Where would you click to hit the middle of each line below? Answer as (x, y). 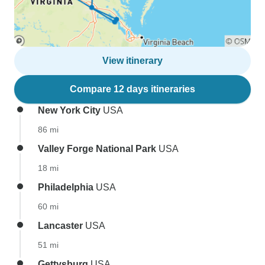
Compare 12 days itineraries (132, 89)
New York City (69, 110)
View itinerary (132, 61)
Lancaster (60, 226)
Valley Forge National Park (97, 149)
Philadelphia (66, 187)
